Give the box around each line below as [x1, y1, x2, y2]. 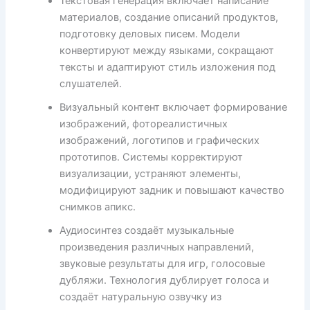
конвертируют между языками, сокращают [60, 44, 275, 57]
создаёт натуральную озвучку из [60, 291, 222, 304]
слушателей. [60, 77, 122, 91]
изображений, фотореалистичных [60, 118, 228, 131]
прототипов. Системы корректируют [60, 151, 244, 164]
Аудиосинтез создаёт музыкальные [60, 224, 235, 237]
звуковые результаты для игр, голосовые [60, 257, 266, 271]
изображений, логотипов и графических [60, 134, 260, 147]
